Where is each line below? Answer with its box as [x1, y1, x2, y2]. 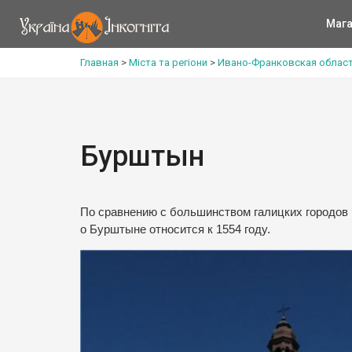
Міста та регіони [129, 57, 207, 68]
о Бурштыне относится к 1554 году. [80, 223, 270, 236]
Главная [80, 57, 119, 68]
